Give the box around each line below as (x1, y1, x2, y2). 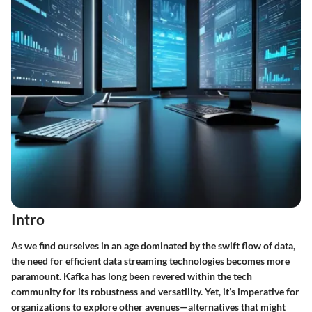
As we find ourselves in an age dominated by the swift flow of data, (11, 239, 295, 251)
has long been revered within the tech (89, 270, 252, 282)
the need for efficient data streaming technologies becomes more (11, 254, 290, 267)
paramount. (11, 270, 63, 282)
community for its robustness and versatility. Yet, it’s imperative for (11, 285, 299, 297)
